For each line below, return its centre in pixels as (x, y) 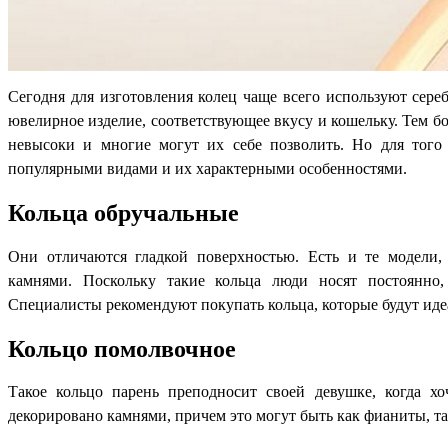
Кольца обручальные (135, 212)
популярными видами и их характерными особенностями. (207, 168)
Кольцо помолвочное (122, 348)
